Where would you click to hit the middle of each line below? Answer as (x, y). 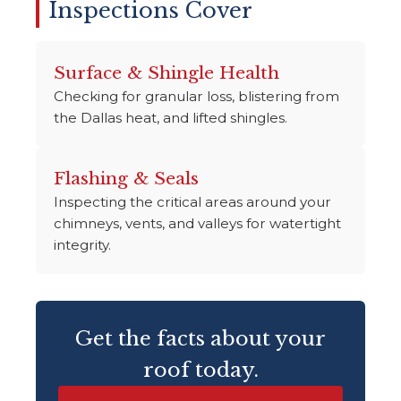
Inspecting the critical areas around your (192, 201)
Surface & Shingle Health (166, 72)
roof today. (200, 369)
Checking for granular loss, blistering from (196, 96)
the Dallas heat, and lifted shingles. (171, 117)
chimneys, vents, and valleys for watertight (197, 223)
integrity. (82, 244)
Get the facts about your (200, 338)
